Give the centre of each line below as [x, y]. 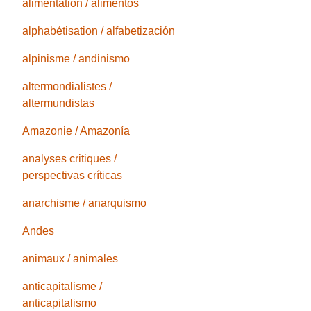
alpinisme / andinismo [76, 59]
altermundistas [59, 103]
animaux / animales [70, 259]
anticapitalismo [60, 303]
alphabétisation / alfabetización [99, 31]
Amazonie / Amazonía [76, 131]
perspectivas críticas [73, 176]
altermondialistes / [67, 87]
